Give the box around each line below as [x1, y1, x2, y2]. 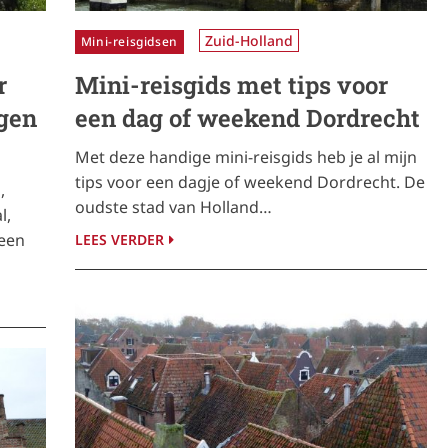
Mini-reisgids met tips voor [74, 69, 388, 102]
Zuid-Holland [204, 31, 293, 51]
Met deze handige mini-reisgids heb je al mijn [74, 146, 417, 169]
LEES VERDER [74, 230, 164, 250]
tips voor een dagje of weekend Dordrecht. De [74, 171, 425, 194]
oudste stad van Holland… [74, 196, 272, 219]
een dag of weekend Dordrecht [74, 102, 420, 135]
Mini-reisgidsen [80, 33, 178, 51]
